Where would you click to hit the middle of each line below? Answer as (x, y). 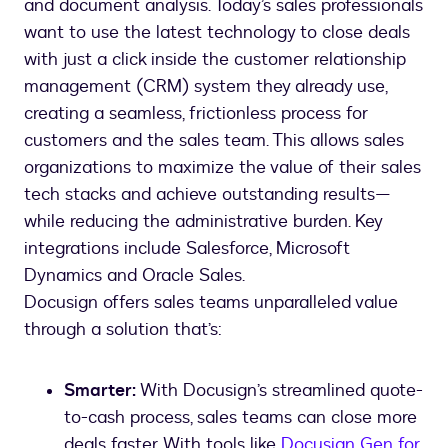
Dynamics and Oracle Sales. (134, 275)
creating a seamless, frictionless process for (196, 113)
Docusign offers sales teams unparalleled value (211, 302)
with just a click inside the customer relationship (215, 59)
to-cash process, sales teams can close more (240, 417)
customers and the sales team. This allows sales (214, 140)
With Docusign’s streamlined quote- (279, 390)
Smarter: (100, 390)
